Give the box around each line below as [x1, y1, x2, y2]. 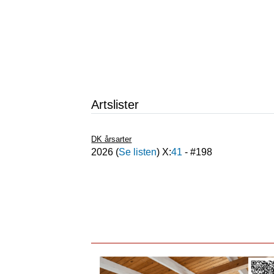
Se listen [119, 147, 157, 157]
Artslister [91, 98, 139, 111]
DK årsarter [91, 135, 132, 144]
